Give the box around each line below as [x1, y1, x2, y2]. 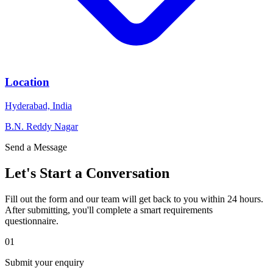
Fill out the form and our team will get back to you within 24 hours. [5, 193, 263, 204]
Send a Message [5, 142, 67, 153]
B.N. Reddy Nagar [5, 121, 78, 132]
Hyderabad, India [5, 101, 72, 112]
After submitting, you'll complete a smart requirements [5, 204, 213, 215]
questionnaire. [5, 215, 58, 226]
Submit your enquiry [5, 257, 84, 268]
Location [5, 76, 49, 89]
